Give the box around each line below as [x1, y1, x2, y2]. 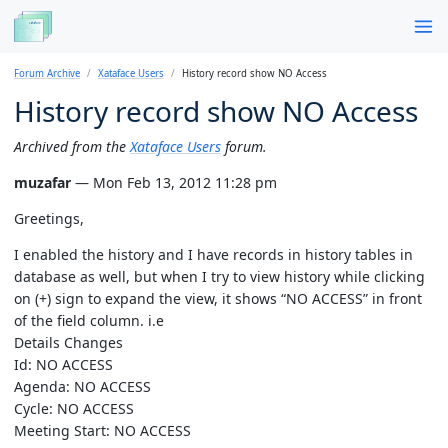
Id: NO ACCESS [14, 354, 113, 374]
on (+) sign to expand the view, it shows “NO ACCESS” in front [14, 288, 422, 308]
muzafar [14, 172, 71, 192]
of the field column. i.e [14, 310, 164, 330]
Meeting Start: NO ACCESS [14, 420, 191, 440]
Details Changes [14, 332, 123, 352]
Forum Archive [14, 66, 80, 80]
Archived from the [14, 136, 130, 156]
